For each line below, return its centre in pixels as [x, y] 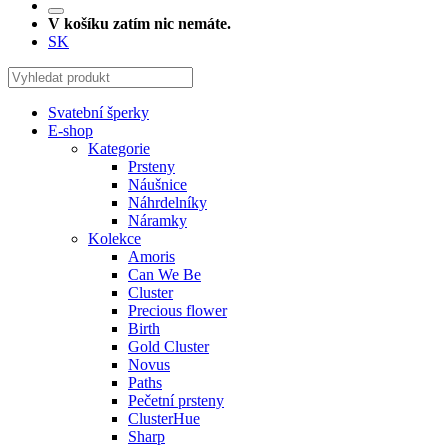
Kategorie [119, 148]
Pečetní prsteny [176, 400]
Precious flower [177, 310]
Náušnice [157, 184]
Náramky [157, 220]
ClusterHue [164, 418]
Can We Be [164, 274]
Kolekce [114, 238]
